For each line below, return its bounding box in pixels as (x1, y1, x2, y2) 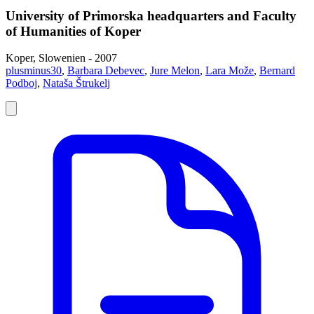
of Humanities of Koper (6, 23, 141, 39)
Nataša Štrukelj (43, 77, 110, 90)
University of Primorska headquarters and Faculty (6, 8, 296, 23)
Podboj (6, 77, 37, 90)
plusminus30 (6, 64, 62, 77)
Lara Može (205, 64, 254, 77)
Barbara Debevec (67, 64, 144, 77)
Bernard (259, 64, 295, 77)
